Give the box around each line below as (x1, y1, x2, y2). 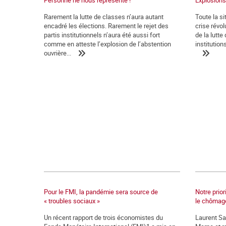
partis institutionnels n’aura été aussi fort (44, 30, 160, 40)
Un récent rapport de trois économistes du (44, 213, 163, 222)
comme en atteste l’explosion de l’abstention (44, 39, 171, 49)
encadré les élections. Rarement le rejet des (44, 21, 168, 31)
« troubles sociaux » (44, 196, 100, 206)
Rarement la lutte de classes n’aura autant (44, 12, 163, 22)
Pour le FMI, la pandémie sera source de (44, 187, 158, 197)
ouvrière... (44, 48, 71, 58)
